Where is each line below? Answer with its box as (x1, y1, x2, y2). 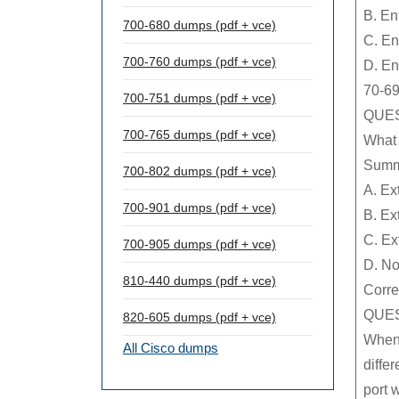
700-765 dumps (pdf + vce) (123, 127, 276, 142)
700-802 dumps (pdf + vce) (123, 164, 276, 178)
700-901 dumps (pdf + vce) (123, 200, 276, 215)
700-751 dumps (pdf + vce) (123, 91, 276, 105)
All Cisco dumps (123, 340, 218, 355)
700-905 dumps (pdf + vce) (123, 237, 276, 251)
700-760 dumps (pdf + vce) (123, 54, 276, 69)
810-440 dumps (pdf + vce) (123, 273, 276, 288)
